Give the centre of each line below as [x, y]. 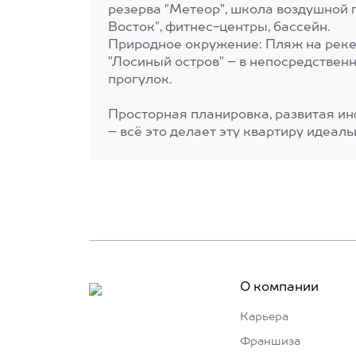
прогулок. [140, 80]
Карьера [264, 317]
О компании [279, 288]
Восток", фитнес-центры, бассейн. [219, 28]
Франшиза [270, 342]
